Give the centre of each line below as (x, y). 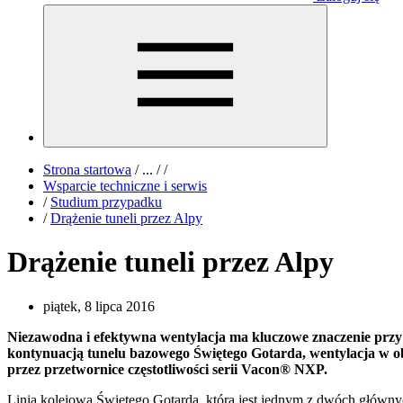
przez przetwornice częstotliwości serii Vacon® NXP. (167, 369)
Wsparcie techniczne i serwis (125, 186)
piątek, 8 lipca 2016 (99, 306)
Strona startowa (87, 170)
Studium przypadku (106, 202)
